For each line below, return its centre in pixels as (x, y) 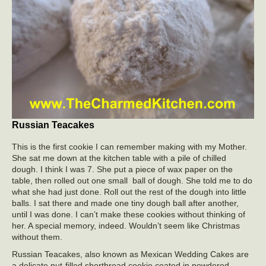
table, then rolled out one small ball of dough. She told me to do (132, 180)
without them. (37, 237)
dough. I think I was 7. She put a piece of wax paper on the (122, 169)
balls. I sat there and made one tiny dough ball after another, (125, 203)
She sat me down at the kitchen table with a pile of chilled (119, 158)
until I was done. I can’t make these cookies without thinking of (129, 214)
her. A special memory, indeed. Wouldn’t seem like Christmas (126, 225)
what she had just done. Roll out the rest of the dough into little (129, 191)
